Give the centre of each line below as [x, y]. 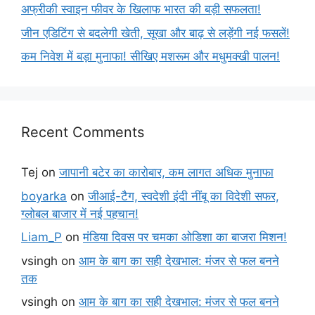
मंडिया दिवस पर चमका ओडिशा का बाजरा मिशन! [185, 237]
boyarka [44, 196]
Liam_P [41, 237]
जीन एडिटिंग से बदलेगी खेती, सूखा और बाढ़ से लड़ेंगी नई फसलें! [155, 33]
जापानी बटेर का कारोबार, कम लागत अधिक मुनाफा [166, 173]
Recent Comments [83, 133]
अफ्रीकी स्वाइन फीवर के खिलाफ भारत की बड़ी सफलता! [141, 9]
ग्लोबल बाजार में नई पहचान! [80, 213]
